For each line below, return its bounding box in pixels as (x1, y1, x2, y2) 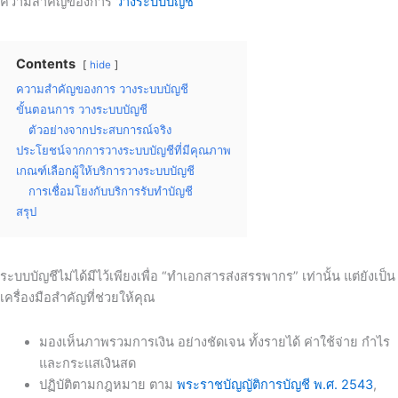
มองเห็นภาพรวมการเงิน (38, 333, 174, 350)
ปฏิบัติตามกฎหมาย (38, 376, 146, 393)
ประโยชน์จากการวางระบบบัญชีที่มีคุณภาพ (16, 143, 231, 158)
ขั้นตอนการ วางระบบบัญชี (16, 102, 147, 117)
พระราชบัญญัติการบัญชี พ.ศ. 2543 (176, 376, 373, 393)
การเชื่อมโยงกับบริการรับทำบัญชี (28, 184, 193, 199)
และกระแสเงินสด (38, 354, 136, 371)
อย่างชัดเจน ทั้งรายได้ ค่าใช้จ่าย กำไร (173, 333, 390, 350)
